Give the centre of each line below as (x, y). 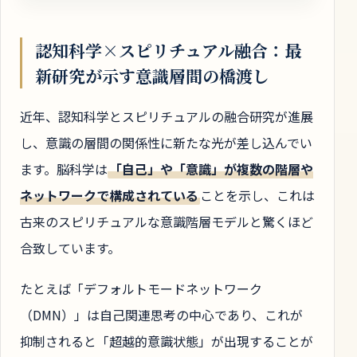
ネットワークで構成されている (109, 195)
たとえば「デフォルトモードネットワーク (141, 288)
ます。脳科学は (64, 169)
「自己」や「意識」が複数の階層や (211, 169)
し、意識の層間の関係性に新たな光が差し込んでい (166, 142)
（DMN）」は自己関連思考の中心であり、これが (161, 314)
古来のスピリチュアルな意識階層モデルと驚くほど (167, 221)
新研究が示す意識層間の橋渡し (152, 75)
